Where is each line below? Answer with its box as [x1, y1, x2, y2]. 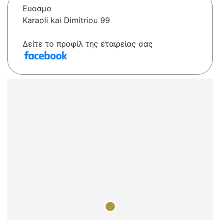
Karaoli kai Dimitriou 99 [23, 15, 110, 26]
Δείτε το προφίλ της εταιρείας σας [23, 39, 153, 49]
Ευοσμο [23, 3, 52, 14]
